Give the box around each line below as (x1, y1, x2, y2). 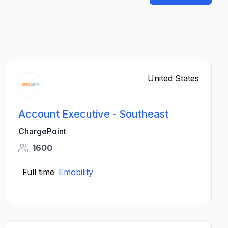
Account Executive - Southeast (18, 108, 168, 120)
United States (147, 73, 199, 83)
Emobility (58, 167, 93, 177)
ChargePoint (18, 126, 66, 136)
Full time (22, 167, 54, 177)
